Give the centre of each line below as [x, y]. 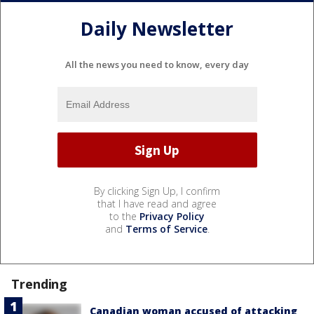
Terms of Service [166, 229]
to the [124, 217]
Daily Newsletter [157, 28]
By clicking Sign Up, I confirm [157, 191]
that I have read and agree [157, 204]
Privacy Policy [172, 217]
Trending [40, 284]
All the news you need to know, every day [157, 65]
